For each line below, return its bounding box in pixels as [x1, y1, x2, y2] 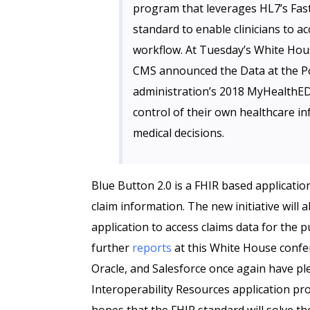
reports [132, 240, 172, 255]
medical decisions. [133, 125, 224, 140]
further [91, 240, 132, 255]
